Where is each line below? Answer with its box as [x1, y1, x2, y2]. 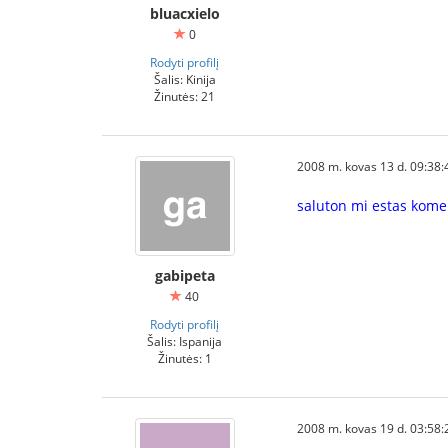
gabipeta [154, 266, 215, 285]
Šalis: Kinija [153, 71, 216, 87]
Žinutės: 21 [154, 88, 215, 104]
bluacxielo [149, 4, 220, 23]
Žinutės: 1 [157, 350, 212, 366]
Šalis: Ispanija [147, 333, 222, 349]
